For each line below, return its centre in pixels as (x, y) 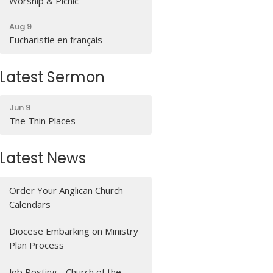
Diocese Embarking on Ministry (74, 231)
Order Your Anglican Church (66, 190)
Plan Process (37, 245)
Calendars (30, 204)
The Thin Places (43, 121)
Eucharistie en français (56, 39)
